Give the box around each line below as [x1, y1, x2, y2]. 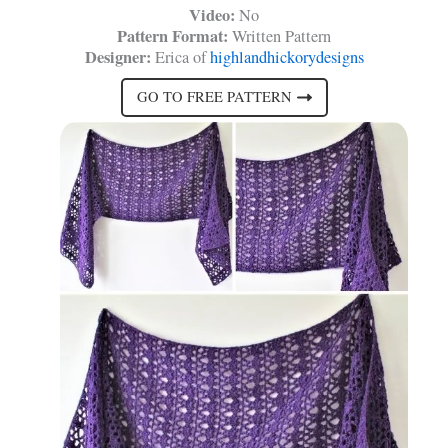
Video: [189, 2, 235, 27]
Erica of [150, 45, 210, 68]
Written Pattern [228, 24, 331, 47]
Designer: [84, 44, 151, 69]
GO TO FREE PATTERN [136, 87, 292, 107]
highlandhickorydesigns [209, 45, 364, 68]
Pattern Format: [117, 23, 228, 48]
